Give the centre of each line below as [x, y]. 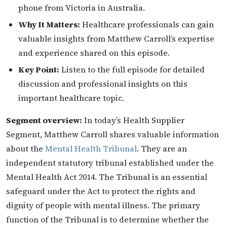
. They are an [162, 148]
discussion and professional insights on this [103, 83]
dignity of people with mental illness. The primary [103, 205]
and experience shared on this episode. [94, 52]
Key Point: [39, 69]
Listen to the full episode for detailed [132, 69]
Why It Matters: [49, 24]
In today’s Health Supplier [133, 120]
